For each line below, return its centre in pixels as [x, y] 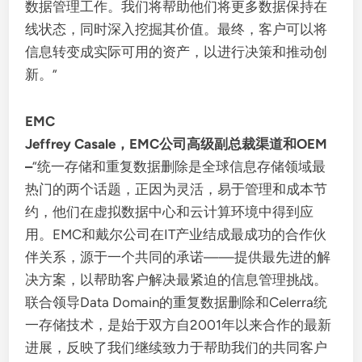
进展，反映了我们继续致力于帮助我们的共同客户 [177, 347]
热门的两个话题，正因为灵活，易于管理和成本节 [177, 189]
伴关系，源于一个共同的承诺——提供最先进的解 [178, 257]
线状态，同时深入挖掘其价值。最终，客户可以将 [177, 29]
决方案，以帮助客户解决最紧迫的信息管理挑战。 [177, 280]
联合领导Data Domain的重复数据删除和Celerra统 [177, 302]
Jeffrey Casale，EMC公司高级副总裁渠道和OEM [177, 144]
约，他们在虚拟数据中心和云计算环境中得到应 [170, 212]
